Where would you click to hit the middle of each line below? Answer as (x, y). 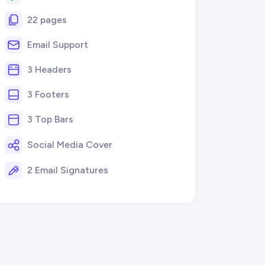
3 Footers (48, 94)
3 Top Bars (50, 119)
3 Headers (49, 69)
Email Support (57, 44)
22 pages (47, 20)
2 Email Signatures (67, 170)
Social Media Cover (70, 145)
